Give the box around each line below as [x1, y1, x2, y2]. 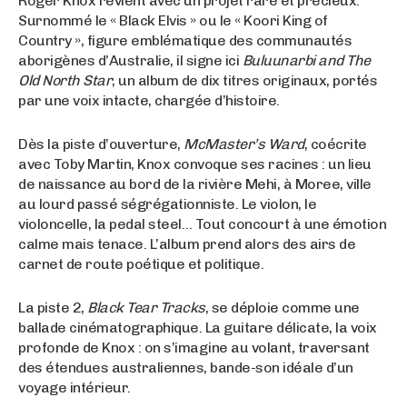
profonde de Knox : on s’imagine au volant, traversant [18, 339, 370, 357]
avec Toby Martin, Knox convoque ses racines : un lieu [18, 155, 372, 174]
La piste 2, [18, 299, 87, 317]
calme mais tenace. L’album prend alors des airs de [18, 235, 355, 253]
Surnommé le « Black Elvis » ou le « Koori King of [18, 12, 328, 30]
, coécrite [303, 135, 367, 154]
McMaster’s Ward [184, 135, 304, 154]
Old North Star [18, 72, 112, 90]
